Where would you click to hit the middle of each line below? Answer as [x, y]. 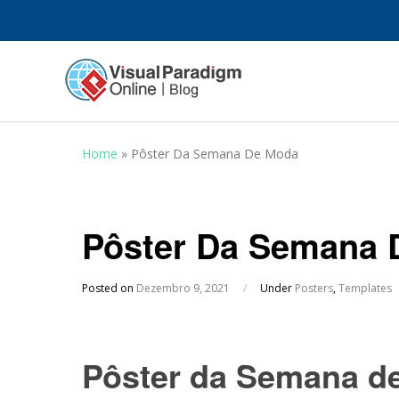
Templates [365, 288]
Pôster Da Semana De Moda [215, 154]
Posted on [109, 288]
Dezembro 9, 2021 [183, 288]
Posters [314, 288]
